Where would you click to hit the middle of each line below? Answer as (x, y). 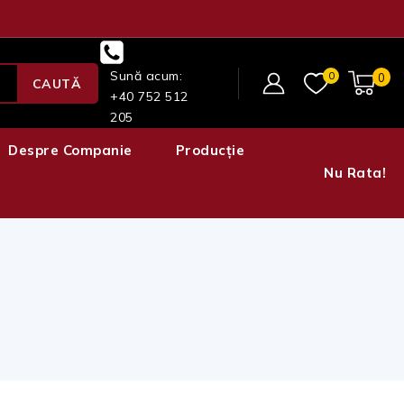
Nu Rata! (355, 173)
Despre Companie (70, 150)
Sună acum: (147, 75)
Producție (210, 150)
